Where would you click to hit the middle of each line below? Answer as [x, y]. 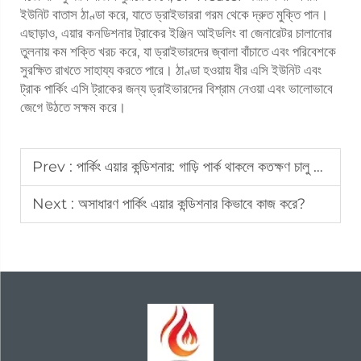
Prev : [54, 166]
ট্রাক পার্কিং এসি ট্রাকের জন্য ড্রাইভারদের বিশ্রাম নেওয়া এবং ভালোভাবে [176, 88]
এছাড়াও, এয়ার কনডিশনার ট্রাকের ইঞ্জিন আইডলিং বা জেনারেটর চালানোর [176, 33]
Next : [55, 203]
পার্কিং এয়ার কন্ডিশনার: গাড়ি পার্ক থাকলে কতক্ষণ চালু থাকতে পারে [195, 166]
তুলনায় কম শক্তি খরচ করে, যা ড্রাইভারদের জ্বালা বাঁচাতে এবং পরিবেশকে [178, 51]
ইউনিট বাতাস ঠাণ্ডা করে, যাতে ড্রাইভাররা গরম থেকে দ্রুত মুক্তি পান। [174, 14]
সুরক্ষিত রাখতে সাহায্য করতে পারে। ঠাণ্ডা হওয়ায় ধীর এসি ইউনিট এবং [171, 70]
